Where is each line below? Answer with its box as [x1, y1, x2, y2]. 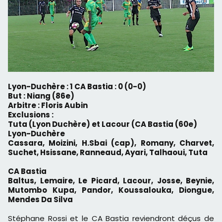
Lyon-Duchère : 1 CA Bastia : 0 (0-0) [12, 81, 146, 92]
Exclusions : [8, 109, 54, 120]
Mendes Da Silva [8, 194, 73, 205]
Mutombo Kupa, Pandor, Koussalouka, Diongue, [8, 184, 214, 195]
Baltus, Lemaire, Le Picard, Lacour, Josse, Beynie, [8, 175, 214, 186]
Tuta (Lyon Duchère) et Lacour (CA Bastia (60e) [8, 118, 197, 129]
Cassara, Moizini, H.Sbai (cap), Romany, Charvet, [8, 137, 214, 148]
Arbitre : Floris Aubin [8, 100, 88, 111]
